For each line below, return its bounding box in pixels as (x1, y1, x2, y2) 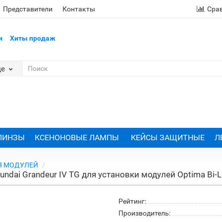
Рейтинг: (118, 197, 146, 205)
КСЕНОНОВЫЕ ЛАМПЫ (34, 133, 121, 142)
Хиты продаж (9, 34, 55, 42)
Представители (3, 5, 53, 13)
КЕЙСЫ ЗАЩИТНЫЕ (130, 133, 205, 142)
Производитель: (118, 209, 170, 217)
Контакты (62, 5, 95, 13)
